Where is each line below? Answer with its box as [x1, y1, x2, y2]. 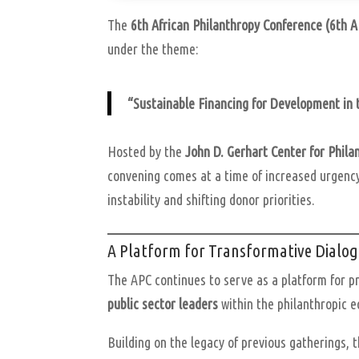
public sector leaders [107, 295, 219, 312]
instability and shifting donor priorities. [107, 191, 316, 208]
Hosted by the [107, 143, 186, 159]
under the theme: [107, 40, 200, 57]
